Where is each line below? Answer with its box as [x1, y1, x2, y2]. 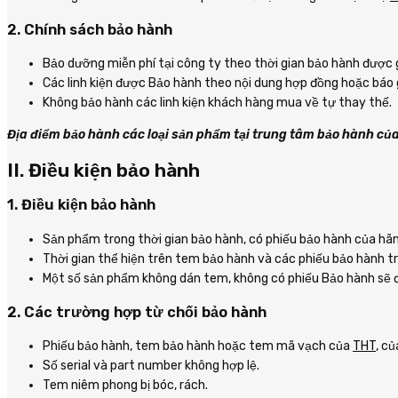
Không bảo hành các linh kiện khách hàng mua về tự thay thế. [43, 95, 392, 111]
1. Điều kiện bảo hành [7, 196, 155, 214]
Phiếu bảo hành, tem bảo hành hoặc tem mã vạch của [43, 338, 353, 354]
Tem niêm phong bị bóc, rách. [43, 378, 208, 394]
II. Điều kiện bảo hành [7, 158, 200, 181]
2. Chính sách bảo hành [7, 21, 172, 39]
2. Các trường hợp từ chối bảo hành [7, 304, 267, 322]
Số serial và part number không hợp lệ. [43, 358, 259, 374]
